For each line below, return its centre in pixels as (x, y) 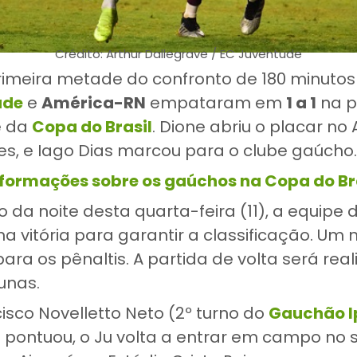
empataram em (216, 102)
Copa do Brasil (92, 126)
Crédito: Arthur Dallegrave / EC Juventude (178, 54)
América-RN (94, 102)
